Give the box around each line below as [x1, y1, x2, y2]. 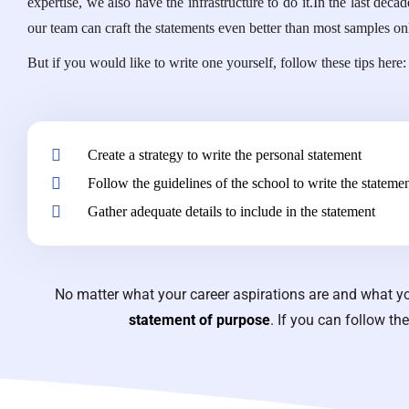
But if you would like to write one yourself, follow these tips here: [27, 54, 406, 70]
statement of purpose [128, 310, 270, 329]
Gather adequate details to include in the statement [87, 203, 375, 219]
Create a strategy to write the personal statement [87, 146, 362, 163]
